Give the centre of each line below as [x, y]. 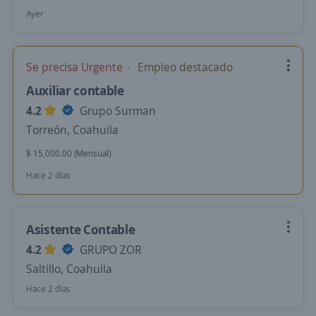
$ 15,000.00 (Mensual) [68, 153]
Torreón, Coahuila [72, 130]
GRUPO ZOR [109, 250]
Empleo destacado [184, 67]
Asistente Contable [81, 229]
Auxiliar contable [75, 90]
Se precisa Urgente [76, 67]
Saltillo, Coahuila [69, 269]
